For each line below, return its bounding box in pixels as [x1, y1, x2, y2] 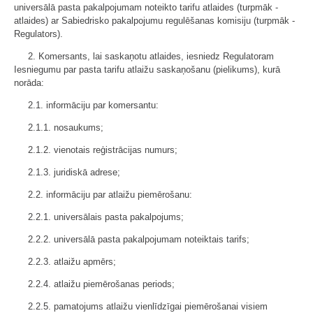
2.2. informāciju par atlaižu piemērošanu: [28, 189, 192, 200]
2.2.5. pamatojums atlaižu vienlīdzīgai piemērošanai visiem [28, 301, 268, 312]
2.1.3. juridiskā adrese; [28, 167, 120, 177]
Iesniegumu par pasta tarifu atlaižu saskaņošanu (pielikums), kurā [14, 64, 280, 75]
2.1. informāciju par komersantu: [28, 100, 159, 110]
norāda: [14, 78, 44, 88]
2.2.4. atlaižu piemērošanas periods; [28, 279, 175, 289]
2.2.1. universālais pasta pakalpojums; [28, 212, 184, 222]
